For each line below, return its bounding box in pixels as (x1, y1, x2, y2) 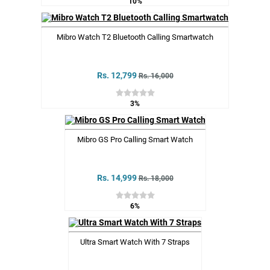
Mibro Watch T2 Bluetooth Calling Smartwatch (57, 33, 213, 42)
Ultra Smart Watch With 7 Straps (80, 237, 190, 247)
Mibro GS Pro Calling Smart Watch (77, 135, 193, 145)
